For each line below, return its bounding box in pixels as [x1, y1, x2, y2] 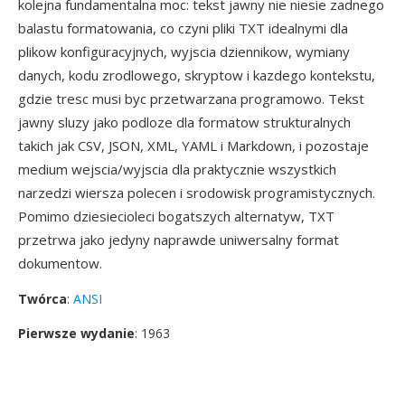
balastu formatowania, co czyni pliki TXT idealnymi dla [18, 19, 348, 37]
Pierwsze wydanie [18, 325, 135, 342]
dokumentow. [18, 254, 102, 272]
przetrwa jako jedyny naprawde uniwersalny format [18, 231, 339, 249]
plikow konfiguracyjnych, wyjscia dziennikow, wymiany [18, 42, 350, 61]
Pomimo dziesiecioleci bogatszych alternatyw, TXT [18, 207, 334, 225]
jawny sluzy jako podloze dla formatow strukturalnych [18, 113, 351, 131]
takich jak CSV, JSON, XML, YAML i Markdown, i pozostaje [18, 137, 369, 155]
